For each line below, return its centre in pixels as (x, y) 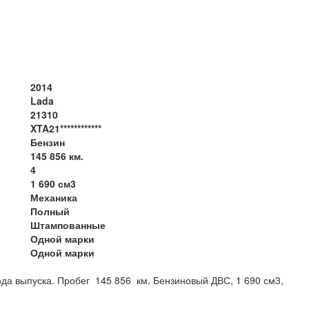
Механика (54, 197)
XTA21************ (66, 128)
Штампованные (68, 225)
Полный (50, 211)
